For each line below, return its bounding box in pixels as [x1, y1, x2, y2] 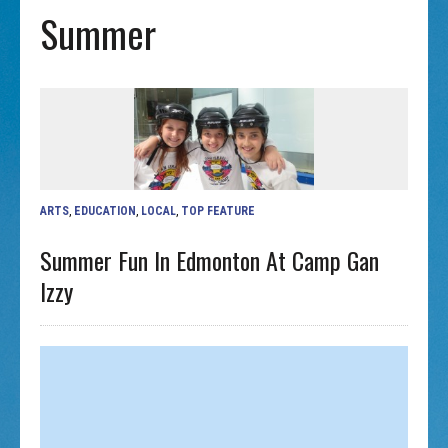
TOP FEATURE [181, 203, 256, 218]
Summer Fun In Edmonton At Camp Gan [40, 241, 380, 278]
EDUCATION [74, 203, 137, 218]
